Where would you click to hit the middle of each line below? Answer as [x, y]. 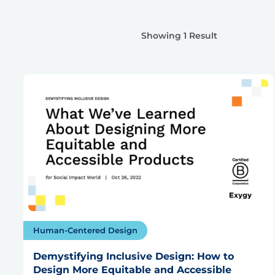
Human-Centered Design [85, 230]
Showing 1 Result [179, 36]
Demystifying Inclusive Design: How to [134, 256]
